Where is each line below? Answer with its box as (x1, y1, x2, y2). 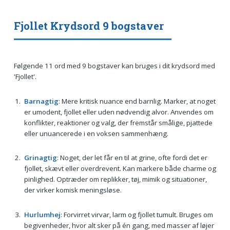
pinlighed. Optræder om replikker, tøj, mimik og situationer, (24, 175, 207, 184)
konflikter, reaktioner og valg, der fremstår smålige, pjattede (24, 118, 213, 127)
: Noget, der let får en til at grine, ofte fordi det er (56, 153, 207, 163)
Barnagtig (24, 96, 59, 106)
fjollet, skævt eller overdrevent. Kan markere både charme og (24, 164, 216, 174)
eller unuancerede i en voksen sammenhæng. (24, 128, 168, 138)
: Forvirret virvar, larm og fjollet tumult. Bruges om (60, 209, 213, 219)
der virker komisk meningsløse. (24, 185, 122, 195)
